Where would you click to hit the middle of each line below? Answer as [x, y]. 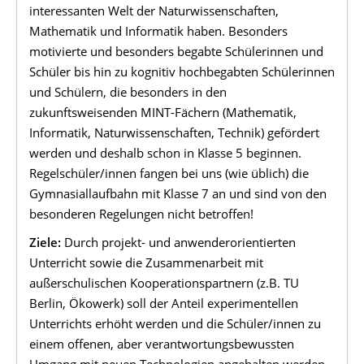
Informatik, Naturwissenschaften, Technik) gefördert [174, 132]
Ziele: [45, 243]
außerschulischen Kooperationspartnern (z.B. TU [164, 283]
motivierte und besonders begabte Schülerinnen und [176, 51]
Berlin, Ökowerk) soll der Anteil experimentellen [164, 303]
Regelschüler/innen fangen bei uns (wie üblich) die [169, 173]
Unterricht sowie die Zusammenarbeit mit [146, 263]
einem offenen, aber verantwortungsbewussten [162, 344]
